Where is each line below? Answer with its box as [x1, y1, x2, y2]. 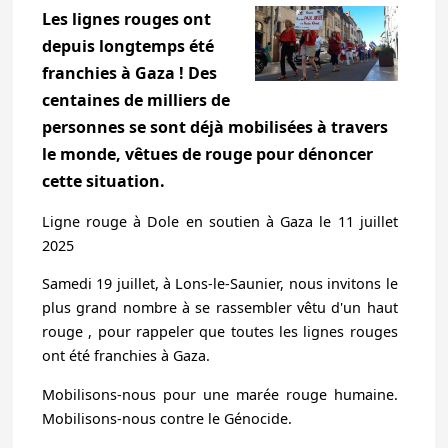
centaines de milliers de [41, 89, 230, 112]
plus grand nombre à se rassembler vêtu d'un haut [41, 298, 398, 318]
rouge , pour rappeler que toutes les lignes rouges [41, 322, 398, 342]
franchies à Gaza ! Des [41, 62, 217, 85]
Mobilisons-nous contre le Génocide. [41, 408, 292, 428]
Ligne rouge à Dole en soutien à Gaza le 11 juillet [41, 211, 398, 231]
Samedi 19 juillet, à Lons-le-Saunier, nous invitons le [41, 274, 398, 294]
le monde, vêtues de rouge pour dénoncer [41, 143, 373, 166]
